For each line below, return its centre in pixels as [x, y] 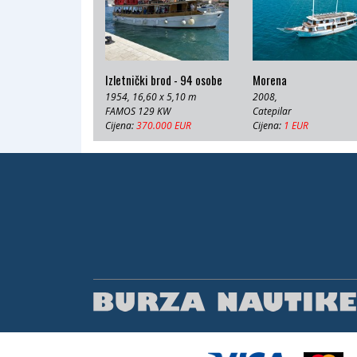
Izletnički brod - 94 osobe [164, 80]
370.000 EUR [164, 126]
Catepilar [272, 111]
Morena [270, 80]
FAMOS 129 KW [138, 111]
